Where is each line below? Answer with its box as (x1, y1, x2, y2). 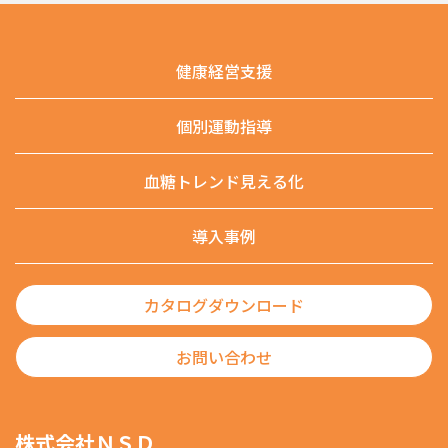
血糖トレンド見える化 (144, 168, 304, 193)
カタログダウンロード (144, 292, 304, 317)
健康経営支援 (176, 58, 272, 83)
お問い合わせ (176, 344, 272, 369)
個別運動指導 (176, 113, 272, 138)
